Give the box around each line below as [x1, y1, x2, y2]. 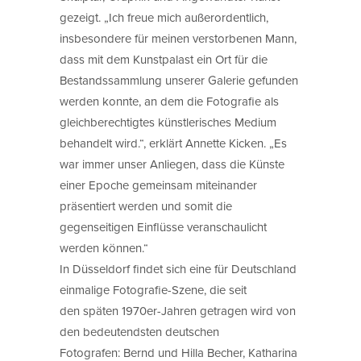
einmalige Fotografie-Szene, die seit [60, 280, 247, 298]
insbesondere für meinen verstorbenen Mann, [60, 29, 297, 47]
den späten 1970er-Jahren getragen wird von [60, 301, 296, 319]
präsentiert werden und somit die [60, 197, 232, 214]
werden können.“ [60, 239, 148, 256]
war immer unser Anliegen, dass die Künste [60, 155, 284, 172]
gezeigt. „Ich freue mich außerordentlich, [60, 8, 268, 26]
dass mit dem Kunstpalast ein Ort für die [60, 50, 268, 68]
